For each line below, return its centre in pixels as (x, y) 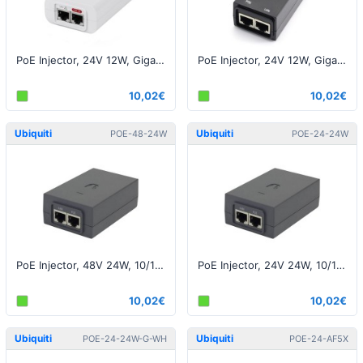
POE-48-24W (139, 133)
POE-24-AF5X (319, 338)
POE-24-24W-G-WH (125, 338)
